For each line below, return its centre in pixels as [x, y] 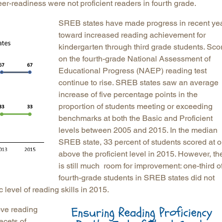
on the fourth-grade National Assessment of [134, 58]
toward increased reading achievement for [132, 35]
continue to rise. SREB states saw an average [138, 82]
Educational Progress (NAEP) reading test [132, 70]
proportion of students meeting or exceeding [135, 106]
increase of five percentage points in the [128, 94]
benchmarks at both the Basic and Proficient [135, 118]
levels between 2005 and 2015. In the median [138, 130]
